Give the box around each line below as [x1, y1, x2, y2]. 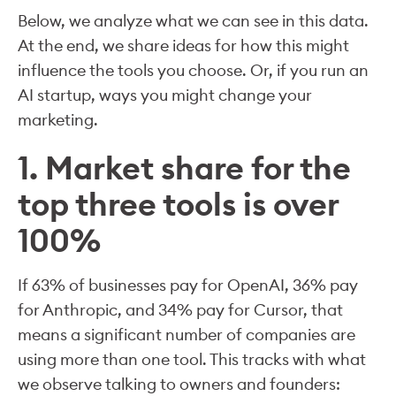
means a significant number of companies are [18, 324, 355, 345]
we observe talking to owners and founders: [18, 373, 340, 394]
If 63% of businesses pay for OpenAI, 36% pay [18, 274, 358, 295]
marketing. [18, 109, 98, 130]
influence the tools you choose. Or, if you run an [18, 59, 369, 80]
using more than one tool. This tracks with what [18, 348, 366, 369]
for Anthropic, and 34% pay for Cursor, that [18, 299, 343, 320]
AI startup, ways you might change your [18, 84, 312, 105]
